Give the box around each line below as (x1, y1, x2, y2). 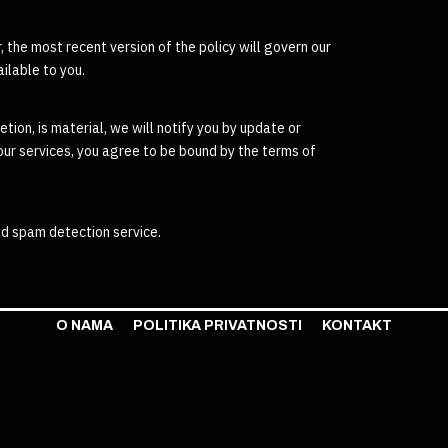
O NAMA (56, 318, 113, 333)
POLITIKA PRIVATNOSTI (133, 318, 302, 333)
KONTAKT (322, 318, 392, 333)
